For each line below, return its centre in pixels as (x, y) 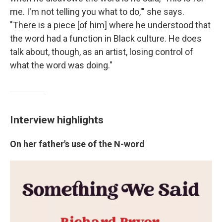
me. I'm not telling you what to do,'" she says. (97, 12)
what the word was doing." (61, 65)
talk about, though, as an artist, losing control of (102, 52)
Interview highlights (57, 120)
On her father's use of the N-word (77, 144)
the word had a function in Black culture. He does (106, 39)
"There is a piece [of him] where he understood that (110, 25)
